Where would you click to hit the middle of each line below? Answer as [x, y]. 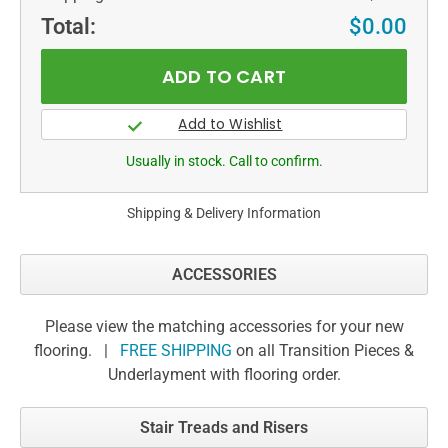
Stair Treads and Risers [224, 428]
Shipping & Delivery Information [224, 213]
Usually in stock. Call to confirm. [224, 161]
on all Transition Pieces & [323, 351]
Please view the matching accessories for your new [224, 327]
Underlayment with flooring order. [224, 375]
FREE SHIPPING [176, 351]
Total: [68, 26]
